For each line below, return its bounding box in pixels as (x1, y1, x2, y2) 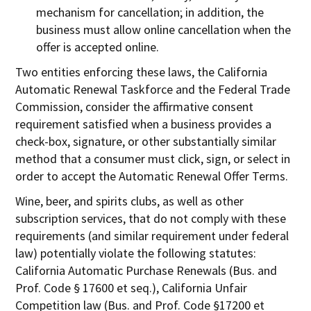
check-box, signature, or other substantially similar (15, 133, 277, 149)
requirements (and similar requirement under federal (15, 227, 289, 244)
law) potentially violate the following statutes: (15, 244, 257, 261)
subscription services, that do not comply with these (15, 210, 287, 226)
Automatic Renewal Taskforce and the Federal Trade (15, 81, 291, 97)
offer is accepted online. (36, 38, 160, 55)
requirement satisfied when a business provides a (15, 115, 272, 132)
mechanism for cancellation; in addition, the (36, 3, 264, 20)
